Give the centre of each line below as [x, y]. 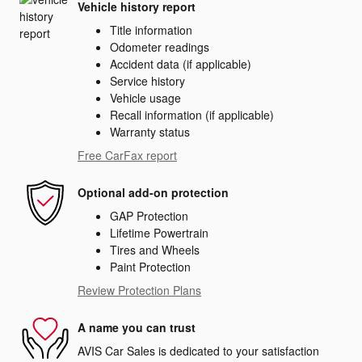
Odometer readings [160, 47]
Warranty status [150, 132]
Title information [151, 30]
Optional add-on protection [153, 192]
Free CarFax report [127, 156]
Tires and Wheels [155, 250]
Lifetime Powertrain [159, 233]
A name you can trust [137, 327]
